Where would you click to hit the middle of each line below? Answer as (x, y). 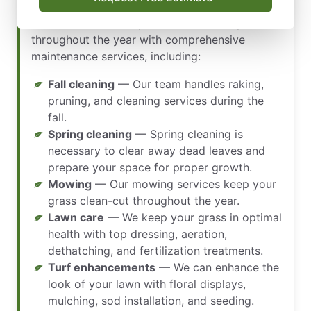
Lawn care (76, 217)
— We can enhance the (217, 267)
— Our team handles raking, (189, 84)
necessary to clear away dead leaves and (157, 151)
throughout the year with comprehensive (138, 40)
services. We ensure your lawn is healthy (137, 23)
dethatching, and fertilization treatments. (155, 251)
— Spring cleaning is (187, 134)
